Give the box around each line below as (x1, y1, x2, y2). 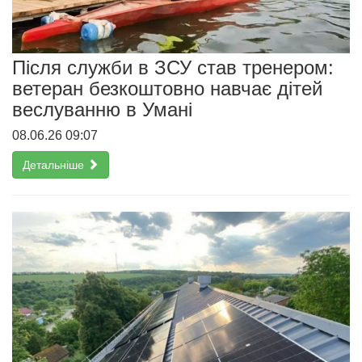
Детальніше (23, 158, 87, 171)
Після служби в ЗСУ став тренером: (12, 56, 334, 78)
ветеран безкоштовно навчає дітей (12, 77, 322, 99)
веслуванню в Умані (12, 98, 192, 120)
